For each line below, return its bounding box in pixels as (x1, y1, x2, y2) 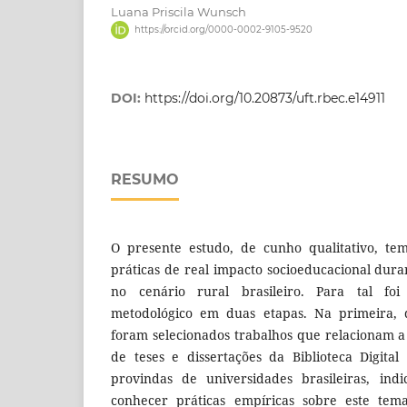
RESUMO (111, 171, 179, 189)
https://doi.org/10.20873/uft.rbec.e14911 (144, 90, 385, 107)
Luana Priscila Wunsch (111, 5, 246, 20)
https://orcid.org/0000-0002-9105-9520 (134, 24, 313, 36)
